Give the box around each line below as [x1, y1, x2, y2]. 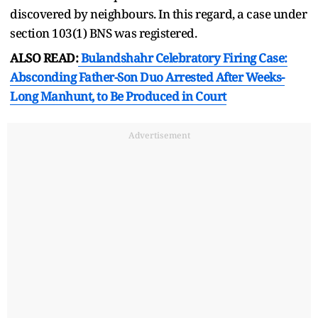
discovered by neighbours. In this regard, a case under [10, 5, 307, 22]
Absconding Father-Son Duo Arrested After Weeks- [10, 68, 285, 85]
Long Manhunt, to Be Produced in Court [10, 87, 226, 104]
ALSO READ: [10, 49, 78, 66]
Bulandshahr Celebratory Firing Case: [78, 49, 287, 66]
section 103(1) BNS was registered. [10, 24, 197, 41]
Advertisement [128, 128, 190, 141]
